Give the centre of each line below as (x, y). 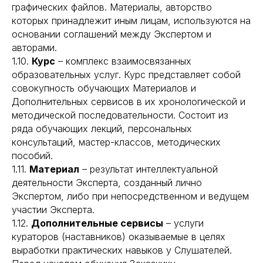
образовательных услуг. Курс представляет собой (126, 75)
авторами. (34, 48)
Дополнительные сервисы (97, 223)
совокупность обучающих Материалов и (104, 88)
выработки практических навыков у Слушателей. (122, 250)
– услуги (183, 223)
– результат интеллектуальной (149, 169)
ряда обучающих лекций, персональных (102, 129)
